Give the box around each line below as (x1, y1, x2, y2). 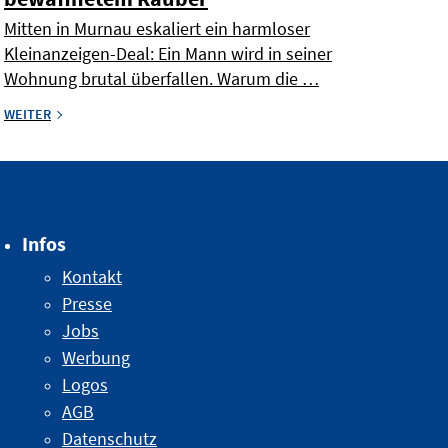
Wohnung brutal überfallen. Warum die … (4, 67, 319, 91)
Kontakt (62, 265, 122, 289)
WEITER (4, 105, 51, 124)
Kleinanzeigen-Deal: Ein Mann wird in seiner (4, 42, 332, 66)
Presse (62, 292, 112, 316)
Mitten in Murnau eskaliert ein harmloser (4, 17, 310, 41)
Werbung (62, 346, 130, 370)
